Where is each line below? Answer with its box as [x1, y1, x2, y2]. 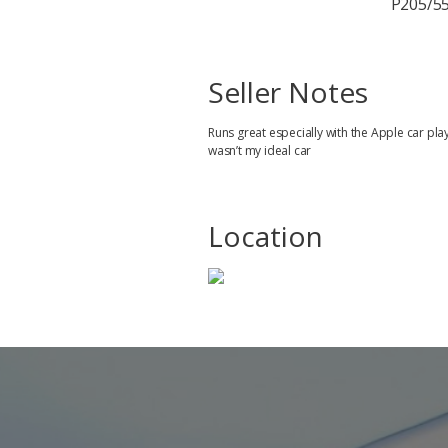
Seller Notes [208, 72, 368, 111]
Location [208, 216, 323, 255]
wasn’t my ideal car [208, 141, 312, 159]
